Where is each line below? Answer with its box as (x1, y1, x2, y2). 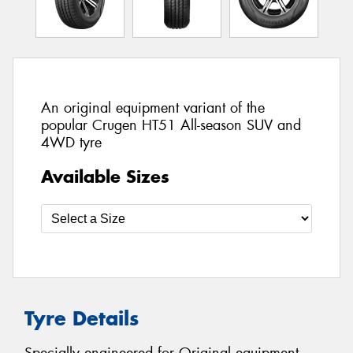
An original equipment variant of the (41, 98, 265, 118)
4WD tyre (41, 133, 102, 153)
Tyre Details (24, 305, 139, 331)
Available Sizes (41, 165, 169, 188)
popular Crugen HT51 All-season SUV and (41, 116, 301, 136)
